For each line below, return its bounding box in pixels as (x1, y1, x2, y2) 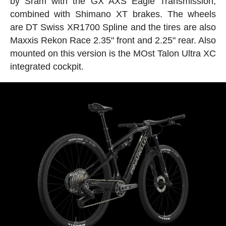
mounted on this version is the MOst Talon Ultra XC (10, 48, 216, 59)
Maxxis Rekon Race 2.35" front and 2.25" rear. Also (10, 35, 216, 46)
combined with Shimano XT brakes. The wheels (10, 9, 216, 20)
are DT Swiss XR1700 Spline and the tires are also (10, 22, 216, 33)
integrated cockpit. (10, 62, 84, 72)
